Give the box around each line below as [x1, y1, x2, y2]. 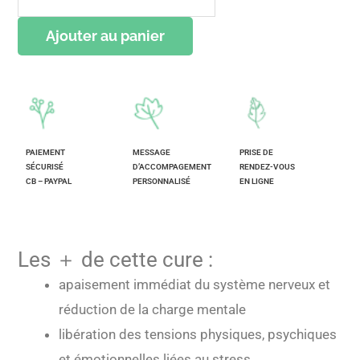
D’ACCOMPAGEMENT [133, 162, 212, 172]
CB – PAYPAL [26, 177, 72, 186]
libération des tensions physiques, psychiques [59, 325, 337, 342]
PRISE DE [239, 148, 274, 157]
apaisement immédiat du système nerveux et [59, 276, 331, 292]
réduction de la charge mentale [59, 301, 247, 317]
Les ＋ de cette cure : [18, 247, 214, 272]
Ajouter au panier [46, 27, 166, 45]
